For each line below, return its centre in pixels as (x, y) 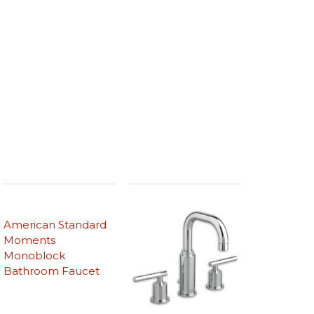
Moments (30, 240)
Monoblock (35, 256)
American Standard (55, 225)
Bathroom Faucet (52, 271)
